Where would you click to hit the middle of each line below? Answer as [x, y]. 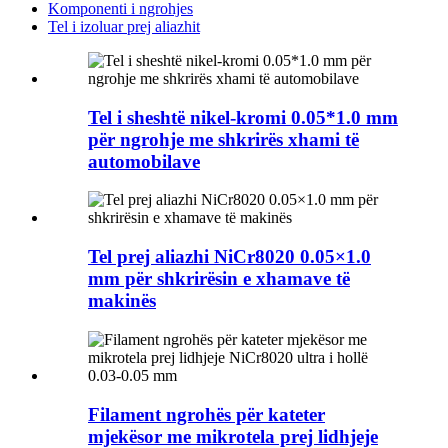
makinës [122, 301]
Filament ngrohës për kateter [206, 414]
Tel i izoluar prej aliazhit [124, 26]
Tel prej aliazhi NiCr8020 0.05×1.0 [229, 257]
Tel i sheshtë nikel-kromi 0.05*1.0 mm [243, 117]
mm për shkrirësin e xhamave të [219, 279]
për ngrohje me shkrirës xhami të [223, 139]
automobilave [144, 161]
